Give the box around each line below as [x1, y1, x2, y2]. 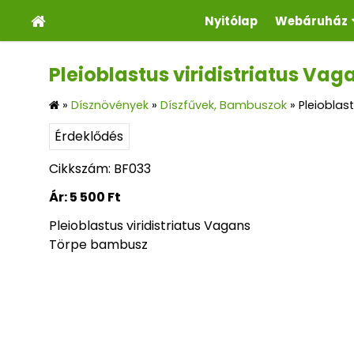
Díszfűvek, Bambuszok [160, 97, 287, 114]
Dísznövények [71, 97, 149, 114]
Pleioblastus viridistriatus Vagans [49, 217, 250, 235]
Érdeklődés [55, 127, 124, 146]
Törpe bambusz [49, 235, 148, 254]
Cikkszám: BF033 [49, 160, 151, 179]
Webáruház [275, 12, 348, 29]
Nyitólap [204, 12, 258, 29]
